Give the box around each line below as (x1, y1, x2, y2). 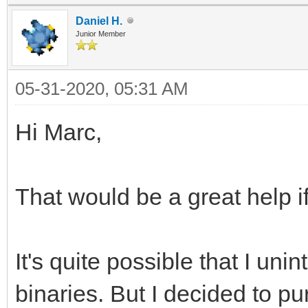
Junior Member (76, 29, 126, 38)
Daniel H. (76, 14, 122, 27)
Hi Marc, (15, 118, 102, 145)
